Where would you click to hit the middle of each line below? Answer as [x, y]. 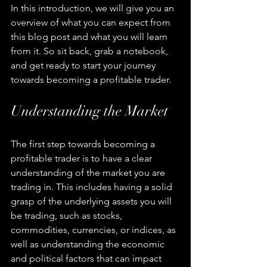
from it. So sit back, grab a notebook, [91, 51]
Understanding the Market [89, 111]
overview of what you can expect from [92, 23]
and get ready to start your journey [84, 66]
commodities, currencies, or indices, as [94, 230]
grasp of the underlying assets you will [92, 201]
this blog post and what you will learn [90, 37]
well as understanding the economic [89, 244]
